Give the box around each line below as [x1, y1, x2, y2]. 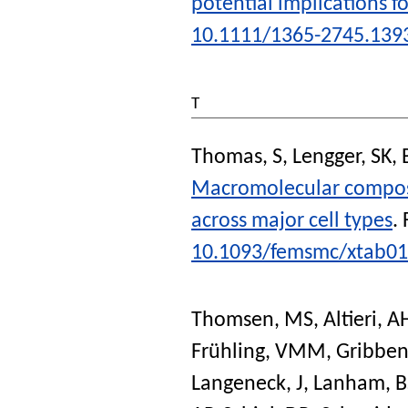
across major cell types [191, 209, 393, 232]
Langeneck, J [191, 372, 303, 395]
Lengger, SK [292, 146, 392, 168]
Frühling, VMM [191, 341, 326, 363]
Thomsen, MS [191, 309, 313, 331]
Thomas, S [191, 146, 282, 168]
